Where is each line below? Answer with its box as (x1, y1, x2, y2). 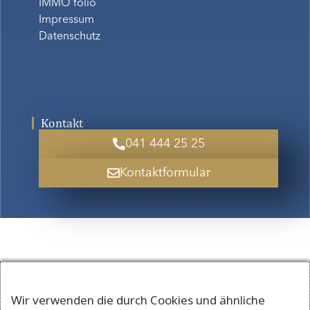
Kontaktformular (119, 166, 210, 179)
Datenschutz (38, 31, 100, 43)
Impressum (38, 15, 94, 26)
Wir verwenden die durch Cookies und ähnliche (11, 292, 265, 308)
